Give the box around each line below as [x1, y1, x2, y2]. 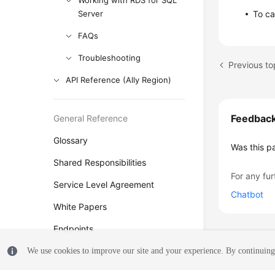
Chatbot [231, 189, 264, 199]
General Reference [53, 113, 128, 123]
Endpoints [53, 223, 94, 234]
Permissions [53, 246, 101, 256]
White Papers [53, 201, 107, 212]
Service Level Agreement [53, 179, 155, 190]
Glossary [53, 135, 88, 145]
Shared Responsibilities [53, 157, 147, 168]
